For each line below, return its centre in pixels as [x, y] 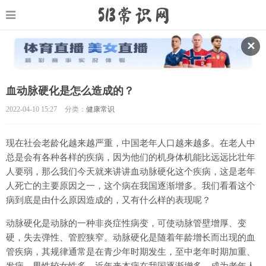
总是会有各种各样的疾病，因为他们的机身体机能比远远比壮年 [131, 157]
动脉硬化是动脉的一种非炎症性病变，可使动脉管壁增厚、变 [126, 223]
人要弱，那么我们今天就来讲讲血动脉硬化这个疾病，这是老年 [131, 171]
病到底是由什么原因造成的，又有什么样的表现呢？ [108, 200]
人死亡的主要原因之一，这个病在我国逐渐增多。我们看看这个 [131, 186]
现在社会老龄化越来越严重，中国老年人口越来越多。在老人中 [131, 143]
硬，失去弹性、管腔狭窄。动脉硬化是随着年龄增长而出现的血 [131, 237]
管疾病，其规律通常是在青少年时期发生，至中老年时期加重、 [131, 251]
